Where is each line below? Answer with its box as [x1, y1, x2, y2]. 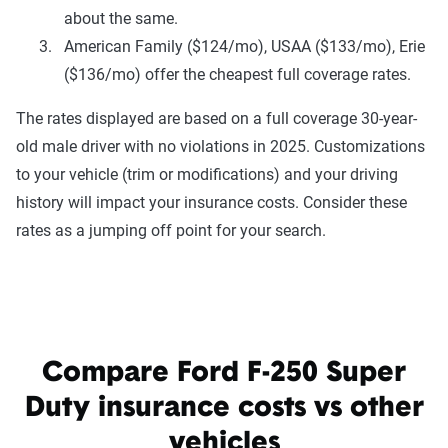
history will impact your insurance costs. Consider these [16, 192, 407, 212]
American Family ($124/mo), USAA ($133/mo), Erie [64, 36, 425, 56]
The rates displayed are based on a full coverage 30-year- [16, 108, 417, 128]
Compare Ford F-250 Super [42, 359, 406, 388]
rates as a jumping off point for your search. [16, 220, 326, 240]
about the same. [64, 8, 178, 28]
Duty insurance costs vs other [24, 394, 424, 423]
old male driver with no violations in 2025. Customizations [16, 136, 425, 156]
